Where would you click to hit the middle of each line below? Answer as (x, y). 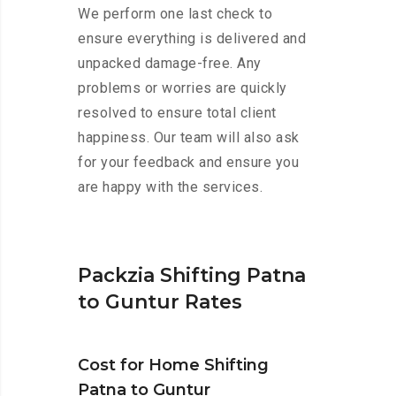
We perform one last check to (175, 14)
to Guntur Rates (160, 302)
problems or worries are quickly (183, 88)
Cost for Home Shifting (173, 366)
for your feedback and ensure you (188, 163)
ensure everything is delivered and (192, 39)
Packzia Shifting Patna (192, 276)
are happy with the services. (170, 187)
